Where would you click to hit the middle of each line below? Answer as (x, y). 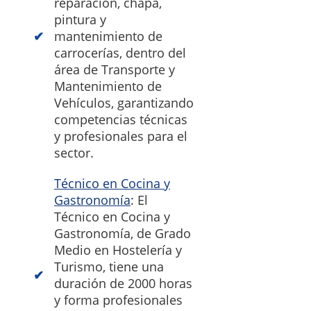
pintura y (80, 20)
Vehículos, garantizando (124, 103)
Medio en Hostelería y (118, 250)
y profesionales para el (121, 136)
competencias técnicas (121, 120)
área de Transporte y (115, 70)
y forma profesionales (118, 300)
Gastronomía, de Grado (123, 234)
